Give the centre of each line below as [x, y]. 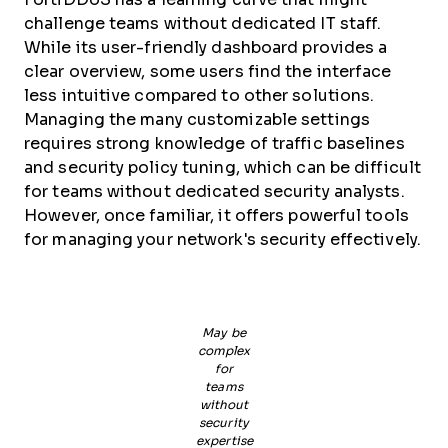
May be [224, 333]
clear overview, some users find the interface [208, 72]
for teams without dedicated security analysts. [214, 192]
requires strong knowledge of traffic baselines [214, 144]
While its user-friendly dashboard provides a [206, 48]
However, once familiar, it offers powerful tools [216, 216]
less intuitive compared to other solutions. [199, 96]
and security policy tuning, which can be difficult [222, 168]
